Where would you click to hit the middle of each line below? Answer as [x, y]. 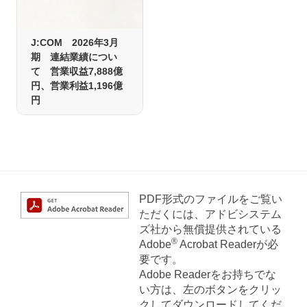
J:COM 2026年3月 [75, 42]
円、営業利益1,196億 [77, 85]
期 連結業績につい [74, 57]
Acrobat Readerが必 [228, 244]
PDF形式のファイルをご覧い [210, 199]
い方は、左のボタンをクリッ [210, 289]
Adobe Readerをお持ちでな [207, 274]
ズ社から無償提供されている [210, 229]
